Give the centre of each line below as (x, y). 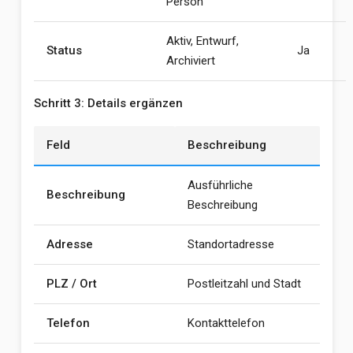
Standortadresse (230, 244)
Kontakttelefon (226, 323)
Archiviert (190, 61)
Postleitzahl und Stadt (244, 284)
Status (64, 50)
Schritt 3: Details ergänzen (108, 103)
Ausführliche (220, 185)
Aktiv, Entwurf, (202, 41)
